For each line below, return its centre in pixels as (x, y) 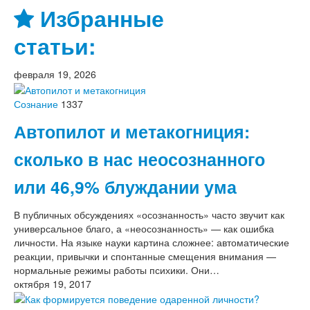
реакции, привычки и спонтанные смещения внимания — (145, 256)
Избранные (99, 19)
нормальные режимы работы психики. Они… (117, 270)
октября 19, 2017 (53, 283)
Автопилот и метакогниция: (132, 131)
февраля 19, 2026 (55, 74)
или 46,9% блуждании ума (125, 186)
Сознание (36, 103)
